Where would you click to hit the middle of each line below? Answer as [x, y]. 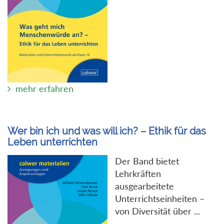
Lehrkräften [138, 173]
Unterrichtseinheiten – [160, 198]
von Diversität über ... [157, 211]
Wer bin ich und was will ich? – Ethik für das [107, 131]
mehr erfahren [44, 88]
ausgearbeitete [144, 186]
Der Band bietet [147, 161]
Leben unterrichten [52, 142]
